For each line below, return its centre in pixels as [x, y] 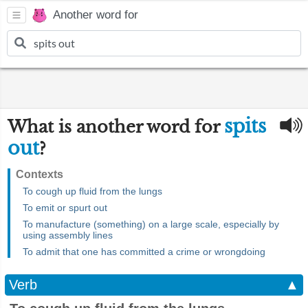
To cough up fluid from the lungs [92, 191]
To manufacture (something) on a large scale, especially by [151, 224]
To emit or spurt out [65, 208]
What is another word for [116, 127]
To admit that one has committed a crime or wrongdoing [144, 252]
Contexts [40, 174]
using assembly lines [68, 235]
